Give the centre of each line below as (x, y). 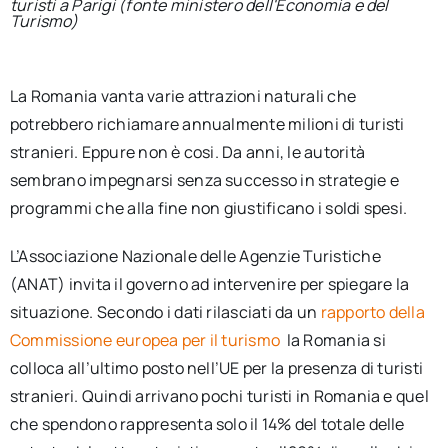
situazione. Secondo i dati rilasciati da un (165, 311)
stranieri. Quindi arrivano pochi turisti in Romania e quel (219, 395)
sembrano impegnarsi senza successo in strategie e (204, 179)
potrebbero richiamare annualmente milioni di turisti (207, 123)
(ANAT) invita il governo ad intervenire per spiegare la (209, 283)
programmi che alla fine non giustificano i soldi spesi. (208, 207)
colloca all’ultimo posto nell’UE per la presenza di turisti (216, 367)
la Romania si (336, 339)
